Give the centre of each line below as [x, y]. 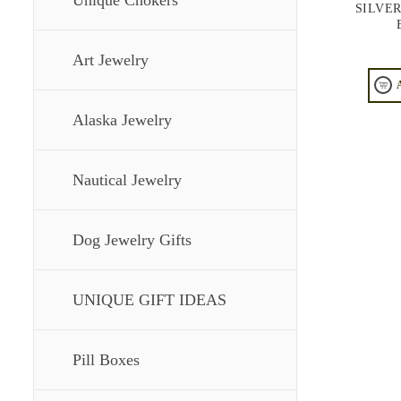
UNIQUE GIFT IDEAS [149, 300]
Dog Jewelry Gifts [132, 240]
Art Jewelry [111, 60]
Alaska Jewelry [122, 120]
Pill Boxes [106, 360]
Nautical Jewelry [127, 180]
